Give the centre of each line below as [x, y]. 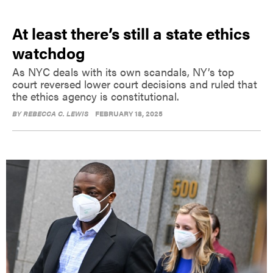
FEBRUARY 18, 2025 [129, 114]
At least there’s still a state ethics [131, 34]
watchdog [49, 53]
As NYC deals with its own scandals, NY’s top [123, 72]
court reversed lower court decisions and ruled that [135, 84]
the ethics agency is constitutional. [96, 96]
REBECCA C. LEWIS [56, 114]
